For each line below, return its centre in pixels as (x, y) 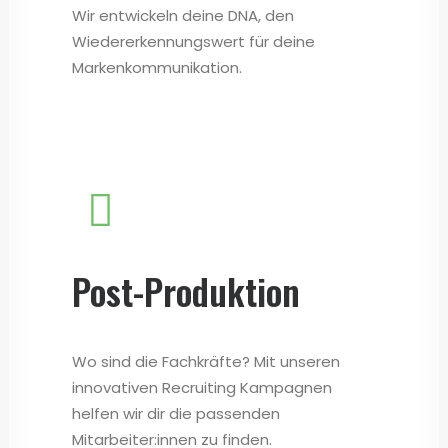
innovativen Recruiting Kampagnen (202, 387)
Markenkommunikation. (157, 67)
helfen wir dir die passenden (176, 413)
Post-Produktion (186, 291)
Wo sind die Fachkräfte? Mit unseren (206, 361)
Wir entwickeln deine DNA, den (183, 15)
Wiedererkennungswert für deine (193, 41)
